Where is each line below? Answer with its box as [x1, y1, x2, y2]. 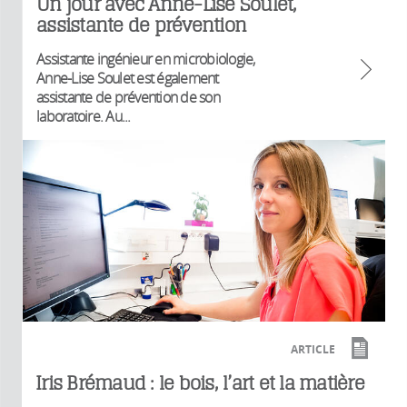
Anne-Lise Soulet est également [36, 67, 219, 88]
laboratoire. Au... [36, 105, 131, 126]
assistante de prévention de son [36, 86, 220, 107]
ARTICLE [291, 342, 335, 358]
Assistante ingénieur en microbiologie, [36, 48, 255, 69]
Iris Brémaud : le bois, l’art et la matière [35, 372, 364, 395]
